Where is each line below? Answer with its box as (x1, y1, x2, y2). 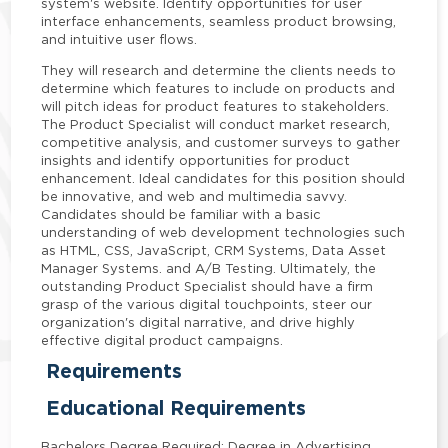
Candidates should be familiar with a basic (41, 206, 322, 221)
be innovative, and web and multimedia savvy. (41, 188, 348, 203)
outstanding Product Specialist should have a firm (41, 278, 374, 293)
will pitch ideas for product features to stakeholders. (41, 98, 390, 113)
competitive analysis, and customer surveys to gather (41, 134, 401, 149)
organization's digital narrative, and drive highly (41, 314, 356, 329)
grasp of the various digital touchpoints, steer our (41, 296, 373, 311)
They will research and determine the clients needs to (41, 62, 397, 77)
